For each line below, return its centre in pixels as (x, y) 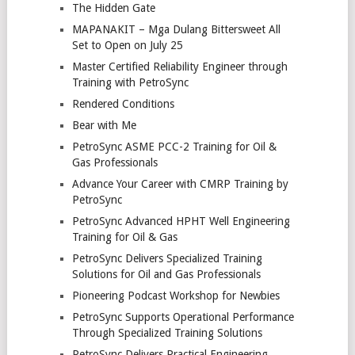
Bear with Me (104, 125)
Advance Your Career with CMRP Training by (180, 183)
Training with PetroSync (130, 82)
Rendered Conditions (123, 103)
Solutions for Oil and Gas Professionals (166, 274)
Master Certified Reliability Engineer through (179, 66)
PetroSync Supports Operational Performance (183, 317)
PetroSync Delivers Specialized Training (167, 258)
